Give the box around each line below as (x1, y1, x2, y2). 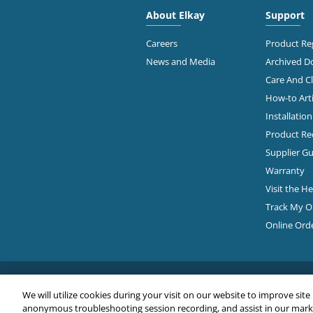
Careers (145, 36, 177, 50)
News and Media (145, 54, 215, 68)
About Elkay (145, 7, 205, 22)
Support (265, 7, 305, 22)
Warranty (265, 163, 305, 177)
